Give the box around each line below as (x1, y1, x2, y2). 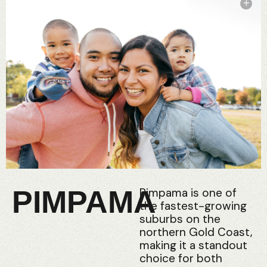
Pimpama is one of (139, 185, 237, 200)
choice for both (139, 250, 222, 266)
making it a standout (139, 237, 247, 253)
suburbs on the (139, 211, 221, 226)
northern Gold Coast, (139, 224, 252, 240)
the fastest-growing (139, 198, 247, 213)
